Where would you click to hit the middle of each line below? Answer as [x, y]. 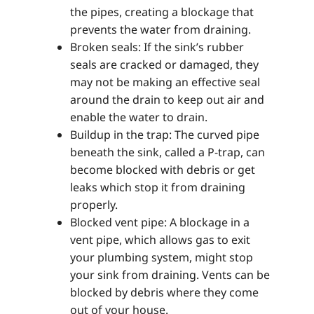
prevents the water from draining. [161, 29]
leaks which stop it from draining [158, 187]
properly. [94, 204]
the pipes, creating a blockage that [162, 12]
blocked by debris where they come [164, 292]
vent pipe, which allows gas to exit [160, 239]
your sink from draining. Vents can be [170, 274]
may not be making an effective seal [165, 82]
